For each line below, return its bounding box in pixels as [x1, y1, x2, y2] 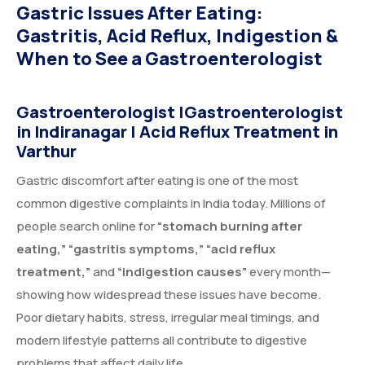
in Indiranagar [16, 121, 127, 143]
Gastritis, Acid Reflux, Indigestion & [16, 24, 338, 48]
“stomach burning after [157, 218, 302, 235]
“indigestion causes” [117, 263, 247, 280]
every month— [247, 263, 331, 280]
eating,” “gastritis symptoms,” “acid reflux [16, 240, 275, 257]
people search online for [16, 218, 157, 235]
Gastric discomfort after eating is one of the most [16, 172, 298, 189]
